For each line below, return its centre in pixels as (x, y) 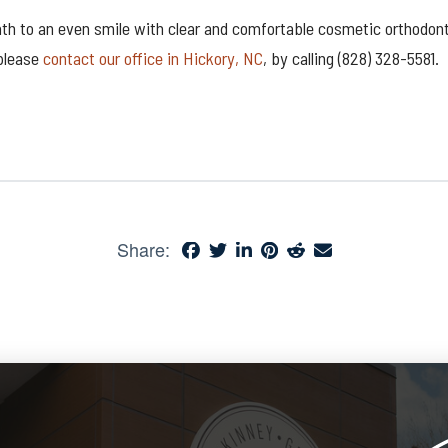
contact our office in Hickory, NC (153, 57)
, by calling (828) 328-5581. (351, 57)
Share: (143, 249)
